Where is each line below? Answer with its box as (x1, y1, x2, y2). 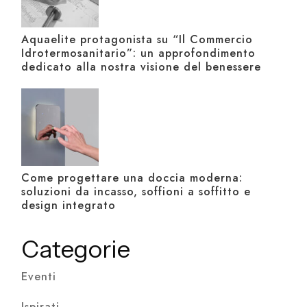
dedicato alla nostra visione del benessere (21, 59, 262, 75)
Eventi (21, 269, 57, 285)
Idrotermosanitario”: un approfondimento (21, 45, 256, 62)
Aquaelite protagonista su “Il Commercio (21, 32, 254, 48)
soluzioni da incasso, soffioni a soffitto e (21, 184, 251, 200)
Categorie (21, 234, 131, 265)
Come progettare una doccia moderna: (21, 170, 243, 186)
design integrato (21, 197, 116, 214)
